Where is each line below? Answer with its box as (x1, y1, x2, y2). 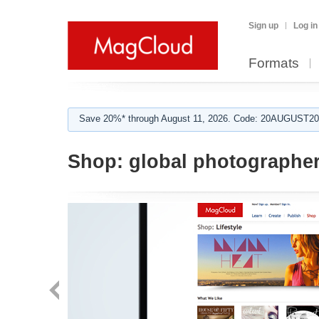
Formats (249, 56, 299, 70)
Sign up (249, 21, 278, 31)
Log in (293, 21, 318, 31)
